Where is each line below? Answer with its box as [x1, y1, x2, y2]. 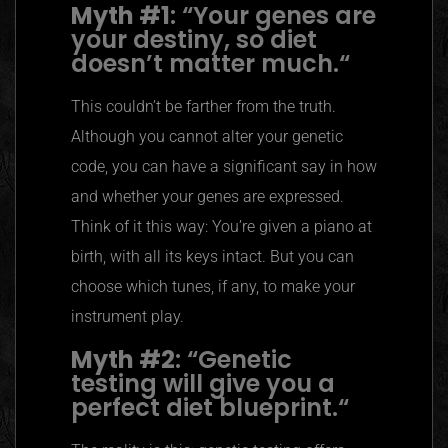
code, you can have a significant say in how [71, 157, 377, 177]
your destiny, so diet [71, 23, 317, 57]
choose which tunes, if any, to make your [71, 277, 355, 297]
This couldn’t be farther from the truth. [71, 97, 336, 117]
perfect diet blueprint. [71, 391, 338, 425]
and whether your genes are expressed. [71, 187, 344, 207]
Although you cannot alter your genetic [71, 127, 343, 147]
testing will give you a [71, 367, 335, 401]
